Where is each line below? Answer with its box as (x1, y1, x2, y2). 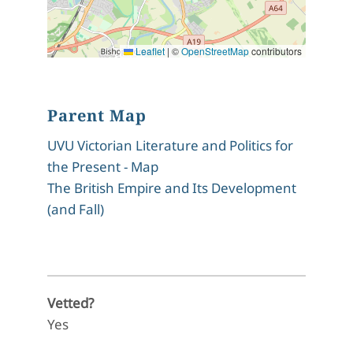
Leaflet (133, 44, 165, 58)
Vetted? (47, 294, 94, 312)
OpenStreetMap (181, 44, 249, 58)
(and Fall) (47, 200, 104, 218)
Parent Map (47, 105, 147, 126)
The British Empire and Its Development (47, 179, 296, 197)
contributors (249, 44, 302, 58)
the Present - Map (47, 158, 158, 176)
